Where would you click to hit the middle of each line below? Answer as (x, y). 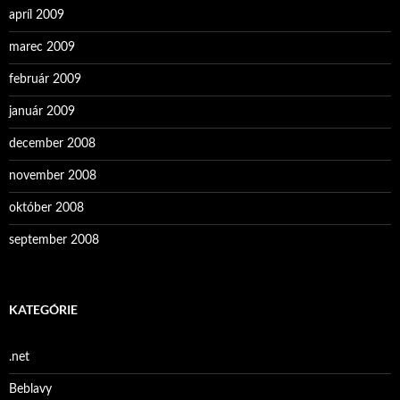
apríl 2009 (37, 15)
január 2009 (42, 112)
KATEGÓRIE (43, 309)
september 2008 (54, 240)
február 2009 (45, 79)
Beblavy (30, 389)
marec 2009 (42, 47)
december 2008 (52, 144)
